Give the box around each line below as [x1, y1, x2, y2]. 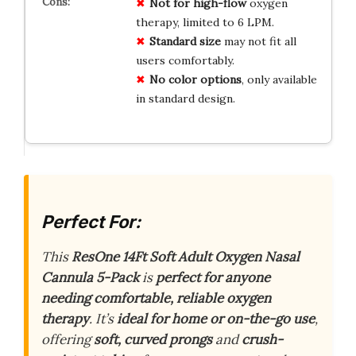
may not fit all [220, 34, 296, 49]
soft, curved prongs [94, 330, 212, 348]
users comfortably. [135, 53, 234, 68]
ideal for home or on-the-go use [117, 309, 315, 327]
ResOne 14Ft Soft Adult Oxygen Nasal [72, 247, 300, 265]
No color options [149, 72, 242, 87]
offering [41, 330, 94, 348]
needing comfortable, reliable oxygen [41, 288, 271, 307]
